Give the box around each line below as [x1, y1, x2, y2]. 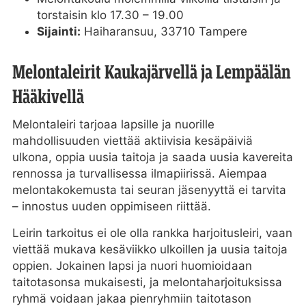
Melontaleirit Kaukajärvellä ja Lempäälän [12, 61, 290, 83]
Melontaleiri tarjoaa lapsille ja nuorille [12, 117, 214, 131]
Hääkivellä [12, 85, 84, 107]
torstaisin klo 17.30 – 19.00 [36, 8, 184, 22]
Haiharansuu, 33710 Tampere [80, 24, 247, 38]
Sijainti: [36, 24, 81, 38]
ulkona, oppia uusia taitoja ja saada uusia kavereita [12, 150, 293, 164]
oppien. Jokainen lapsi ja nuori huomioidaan [12, 258, 252, 273]
